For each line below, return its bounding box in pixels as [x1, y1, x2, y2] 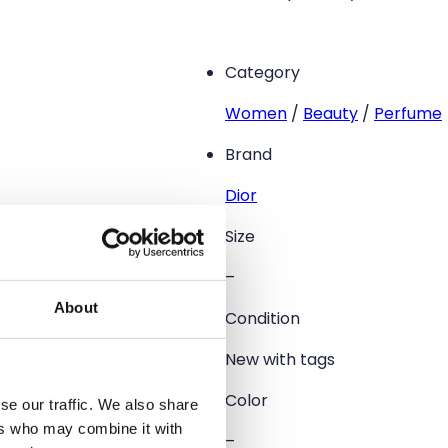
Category [225, 61, 300, 85]
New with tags [225, 348, 335, 372]
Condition [225, 307, 300, 331]
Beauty [303, 102, 358, 126]
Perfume [374, 102, 442, 126]
